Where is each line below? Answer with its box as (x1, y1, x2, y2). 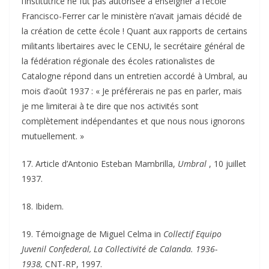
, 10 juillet (209, 157, 246, 169)
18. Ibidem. (22, 200, 64, 212)
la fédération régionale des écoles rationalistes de (22, 55, 215, 67)
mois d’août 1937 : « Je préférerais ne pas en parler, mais (22, 85, 242, 97)
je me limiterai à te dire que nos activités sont (22, 100, 199, 112)
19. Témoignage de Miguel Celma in (22, 228, 163, 240)
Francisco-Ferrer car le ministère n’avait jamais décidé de (22, 10, 242, 22)
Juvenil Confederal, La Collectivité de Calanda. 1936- (22, 243, 217, 255)
